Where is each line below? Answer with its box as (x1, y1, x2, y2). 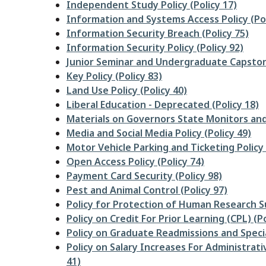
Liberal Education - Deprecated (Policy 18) (66, 98, 259, 111)
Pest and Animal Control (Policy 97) (66, 183, 227, 197)
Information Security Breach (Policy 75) (66, 27, 249, 40)
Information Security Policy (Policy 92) (66, 41, 243, 54)
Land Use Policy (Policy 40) (66, 84, 187, 97)
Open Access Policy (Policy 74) (66, 155, 204, 168)
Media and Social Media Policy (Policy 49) (66, 126, 251, 140)
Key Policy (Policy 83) (66, 69, 162, 83)
